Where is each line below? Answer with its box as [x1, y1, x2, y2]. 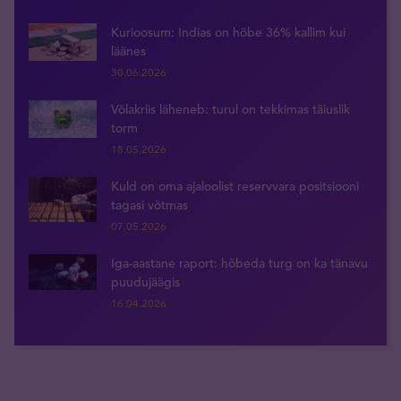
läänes [111, 42, 146, 59]
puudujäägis [111, 273, 180, 290]
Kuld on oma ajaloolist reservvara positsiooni [111, 177, 359, 194]
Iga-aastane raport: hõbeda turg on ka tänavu [111, 254, 368, 271]
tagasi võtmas [111, 196, 188, 213]
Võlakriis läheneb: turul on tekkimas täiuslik [111, 100, 350, 117]
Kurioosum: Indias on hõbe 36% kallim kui [111, 23, 346, 40]
